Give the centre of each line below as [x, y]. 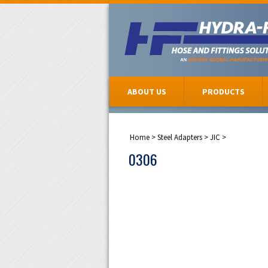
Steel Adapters [180, 137]
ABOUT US [147, 92]
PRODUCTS [223, 92]
